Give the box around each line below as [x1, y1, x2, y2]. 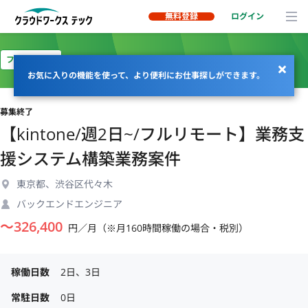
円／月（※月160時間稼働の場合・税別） [68, 221, 248, 234]
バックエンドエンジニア [16, 197, 122, 210]
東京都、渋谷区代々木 [16, 177, 113, 190]
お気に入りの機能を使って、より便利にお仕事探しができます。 [27, 69, 265, 81]
